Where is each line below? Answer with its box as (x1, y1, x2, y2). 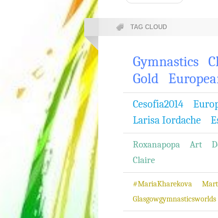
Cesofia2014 (133, 98, 183, 110)
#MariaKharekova (133, 180, 192, 188)
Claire (133, 155, 155, 165)
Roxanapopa (133, 139, 180, 150)
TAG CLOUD (130, 23, 167, 31)
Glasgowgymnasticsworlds (133, 195, 216, 203)
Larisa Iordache (133, 114, 201, 127)
